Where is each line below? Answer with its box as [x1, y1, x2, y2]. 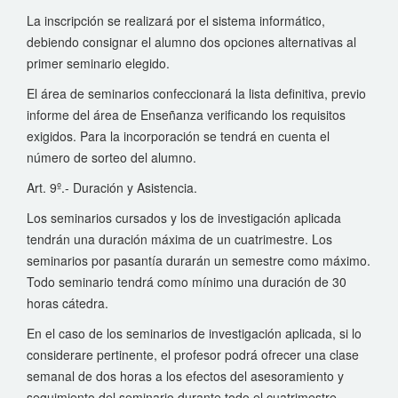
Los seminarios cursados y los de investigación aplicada [27, 209, 341, 227]
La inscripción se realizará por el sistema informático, [27, 12, 325, 29]
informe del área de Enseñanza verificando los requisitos [27, 106, 346, 123]
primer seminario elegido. [27, 54, 170, 72]
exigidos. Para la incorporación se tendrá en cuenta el [27, 127, 330, 145]
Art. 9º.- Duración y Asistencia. [27, 179, 197, 196]
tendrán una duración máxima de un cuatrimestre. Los [27, 230, 332, 248]
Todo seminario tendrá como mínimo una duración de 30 [27, 273, 346, 291]
